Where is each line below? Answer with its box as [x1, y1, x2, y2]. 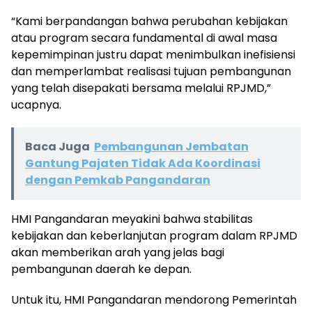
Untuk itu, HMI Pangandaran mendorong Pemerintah [11, 291, 297, 308]
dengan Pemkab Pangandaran [25, 171, 210, 188]
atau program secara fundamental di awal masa [11, 29, 277, 46]
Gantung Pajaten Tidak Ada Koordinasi [25, 155, 260, 171]
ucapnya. [11, 96, 61, 113]
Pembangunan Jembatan [94, 138, 249, 155]
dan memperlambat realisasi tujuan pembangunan [11, 63, 291, 79]
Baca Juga [25, 138, 90, 155]
